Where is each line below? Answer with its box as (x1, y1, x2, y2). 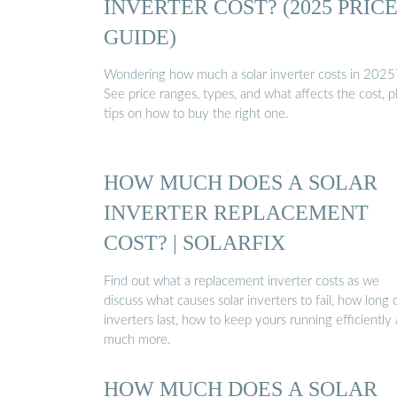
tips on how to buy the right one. (104, 107, 289, 121)
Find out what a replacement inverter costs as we (104, 274, 379, 288)
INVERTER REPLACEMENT (104, 200, 369, 225)
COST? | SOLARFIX (104, 230, 285, 255)
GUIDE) (104, 24, 176, 49)
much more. (104, 332, 171, 346)
